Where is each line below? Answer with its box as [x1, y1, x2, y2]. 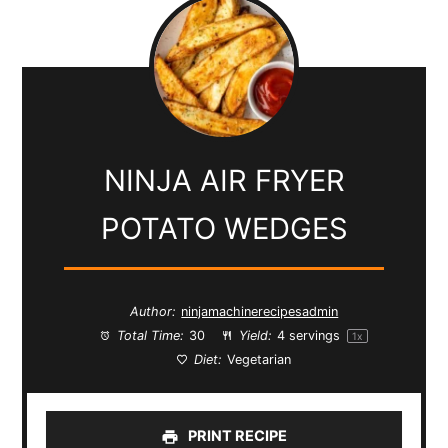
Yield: [234, 328, 272, 344]
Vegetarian [227, 352, 292, 368]
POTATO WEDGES [100, 210, 348, 246]
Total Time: [112, 328, 184, 344]
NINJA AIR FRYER [103, 162, 345, 198]
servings [285, 328, 345, 344]
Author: [129, 304, 176, 320]
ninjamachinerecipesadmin [181, 304, 339, 320]
